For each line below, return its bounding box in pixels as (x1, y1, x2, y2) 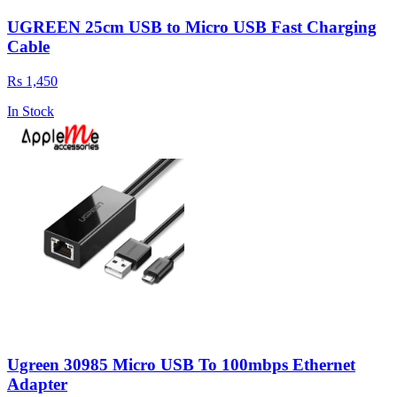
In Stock (7, 103, 54, 119)
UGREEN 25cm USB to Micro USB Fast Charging (7, 18, 377, 37)
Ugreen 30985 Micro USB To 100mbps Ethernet (7, 355, 355, 375)
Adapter (7, 375, 67, 394)
